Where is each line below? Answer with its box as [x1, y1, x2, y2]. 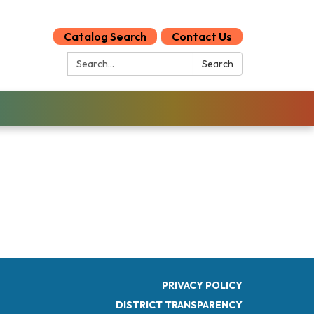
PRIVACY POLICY [162, 279, 243, 292]
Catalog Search [64, 29, 146, 43]
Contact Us [172, 29, 232, 43]
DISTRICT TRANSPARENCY [116, 299, 243, 311]
